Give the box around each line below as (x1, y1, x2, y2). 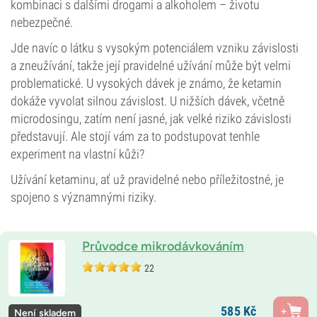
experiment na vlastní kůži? (11, 146, 144, 161)
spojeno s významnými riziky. (11, 190, 156, 204)
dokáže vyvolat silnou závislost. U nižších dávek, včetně (11, 93, 284, 108)
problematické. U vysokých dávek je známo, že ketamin (11, 76, 282, 91)
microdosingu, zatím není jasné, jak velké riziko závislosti (11, 111, 292, 126)
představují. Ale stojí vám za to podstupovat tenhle (11, 129, 260, 144)
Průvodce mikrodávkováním (82, 238, 244, 254)
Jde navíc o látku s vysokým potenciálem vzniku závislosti (11, 40, 299, 55)
